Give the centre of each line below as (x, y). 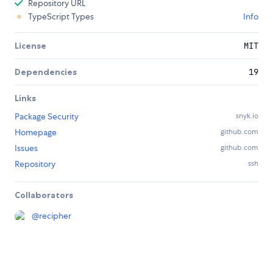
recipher (55, 216)
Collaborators (44, 195)
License (30, 46)
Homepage (36, 133)
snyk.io (247, 116)
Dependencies (46, 72)
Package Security (47, 117)
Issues (26, 148)
